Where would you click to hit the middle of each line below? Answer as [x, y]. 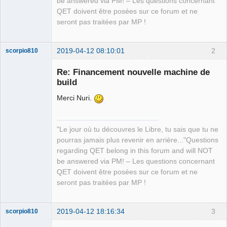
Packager [19, 176]
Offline [23, 187]
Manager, [18, 162]
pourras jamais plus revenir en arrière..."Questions [138, 140]
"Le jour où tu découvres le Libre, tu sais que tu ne [138, 129]
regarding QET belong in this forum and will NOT [135, 150]
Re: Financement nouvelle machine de [133, 72]
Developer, [21, 169]
